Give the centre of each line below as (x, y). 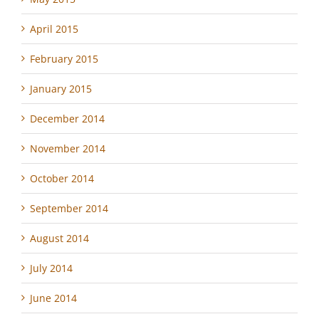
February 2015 (64, 58)
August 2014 (59, 238)
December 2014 (67, 118)
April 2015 (54, 28)
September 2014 (69, 208)
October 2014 (62, 178)
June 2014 (53, 298)
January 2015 (61, 88)
